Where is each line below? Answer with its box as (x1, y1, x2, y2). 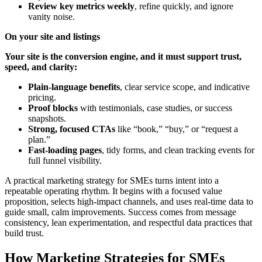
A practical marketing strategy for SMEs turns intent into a (5, 175, 219, 186)
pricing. (28, 92, 56, 103)
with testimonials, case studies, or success (78, 103, 232, 113)
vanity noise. (28, 12, 75, 22)
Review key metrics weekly (28, 1, 135, 12)
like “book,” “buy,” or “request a (115, 124, 238, 135)
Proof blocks (28, 103, 78, 113)
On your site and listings (5, 32, 100, 42)
